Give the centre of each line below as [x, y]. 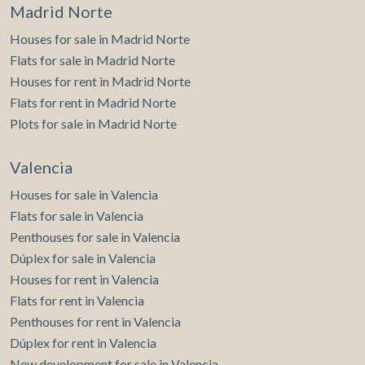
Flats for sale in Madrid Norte [92, 60]
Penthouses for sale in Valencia [95, 237]
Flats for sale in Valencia [77, 216]
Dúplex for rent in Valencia [83, 343]
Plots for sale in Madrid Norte [93, 124]
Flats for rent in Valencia [77, 301]
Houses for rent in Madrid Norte [100, 81]
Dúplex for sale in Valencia [83, 258]
